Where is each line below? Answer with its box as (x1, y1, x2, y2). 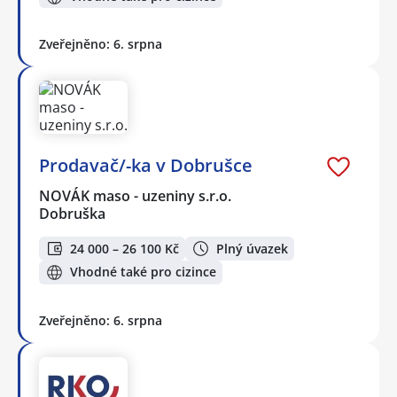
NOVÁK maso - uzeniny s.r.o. (39, 186, 233, 206)
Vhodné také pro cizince (70, 263, 216, 281)
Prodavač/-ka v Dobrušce (39, 153, 253, 178)
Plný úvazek (216, 239, 288, 257)
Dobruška (39, 204, 105, 224)
